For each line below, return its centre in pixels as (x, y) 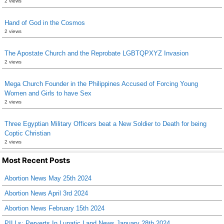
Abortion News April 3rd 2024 (46, 193)
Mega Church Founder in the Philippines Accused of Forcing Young (101, 83)
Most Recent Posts (36, 160)
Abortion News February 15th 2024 (54, 208)
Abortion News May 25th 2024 (48, 178)
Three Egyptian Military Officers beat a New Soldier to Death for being (105, 123)
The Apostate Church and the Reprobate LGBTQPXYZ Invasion (96, 53)
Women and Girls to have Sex (48, 93)
